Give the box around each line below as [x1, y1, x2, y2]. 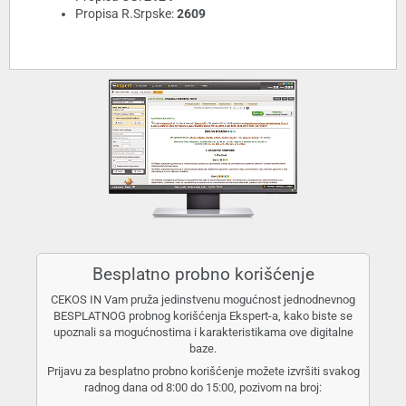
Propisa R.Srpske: [75, 6, 177, 22]
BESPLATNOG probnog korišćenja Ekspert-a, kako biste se [53, 309, 353, 324]
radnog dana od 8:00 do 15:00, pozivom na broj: [84, 380, 322, 394]
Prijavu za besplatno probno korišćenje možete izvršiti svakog [46, 363, 360, 378]
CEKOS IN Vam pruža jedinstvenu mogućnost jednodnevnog [51, 293, 355, 307]
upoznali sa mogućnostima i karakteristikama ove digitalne [53, 325, 353, 340]
